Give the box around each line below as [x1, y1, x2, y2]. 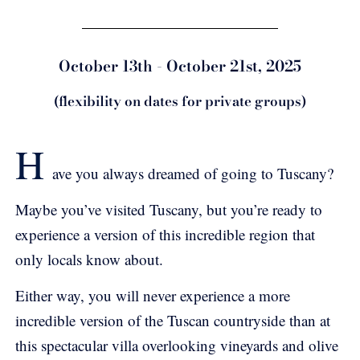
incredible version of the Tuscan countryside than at [15, 310, 330, 331]
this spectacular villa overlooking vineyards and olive [15, 335, 338, 356]
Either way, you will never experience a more [15, 285, 290, 306]
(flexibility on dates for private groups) [54, 90, 306, 112]
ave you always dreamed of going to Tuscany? [52, 162, 333, 183]
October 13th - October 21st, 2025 [59, 54, 301, 78]
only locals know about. [15, 248, 163, 269]
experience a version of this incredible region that [15, 223, 315, 244]
